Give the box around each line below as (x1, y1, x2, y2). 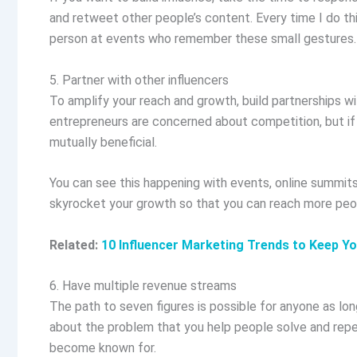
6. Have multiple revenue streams (49, 278, 240, 294)
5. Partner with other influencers (49, 72, 229, 88)
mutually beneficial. (49, 134, 160, 150)
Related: (49, 237, 101, 253)
